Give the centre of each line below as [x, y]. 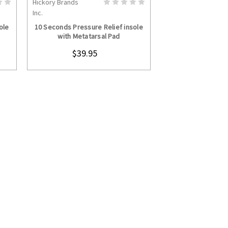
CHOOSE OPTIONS [96, 9]
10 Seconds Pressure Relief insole [89, 27]
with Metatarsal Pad [89, 36]
